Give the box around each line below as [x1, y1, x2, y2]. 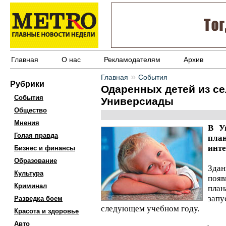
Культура [14, 169, 43, 177]
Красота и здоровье [14, 207, 79, 215]
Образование [14, 157, 57, 164]
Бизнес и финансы [14, 144, 75, 152]
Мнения [14, 119, 39, 127]
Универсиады [101, 95, 174, 107]
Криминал [14, 182, 47, 190]
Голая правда [14, 132, 58, 139]
